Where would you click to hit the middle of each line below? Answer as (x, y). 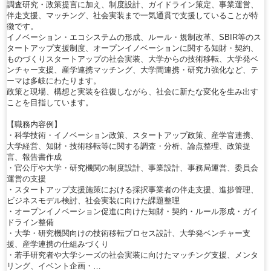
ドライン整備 (30, 222)
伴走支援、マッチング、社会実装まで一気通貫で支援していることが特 (132, 15)
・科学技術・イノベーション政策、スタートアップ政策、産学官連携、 (132, 135)
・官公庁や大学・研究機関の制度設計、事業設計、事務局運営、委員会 (132, 168)
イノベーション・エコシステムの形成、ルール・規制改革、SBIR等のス (134, 37)
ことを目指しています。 (50, 102)
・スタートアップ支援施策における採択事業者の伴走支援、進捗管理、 (132, 189)
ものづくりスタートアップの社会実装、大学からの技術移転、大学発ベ (132, 59)
